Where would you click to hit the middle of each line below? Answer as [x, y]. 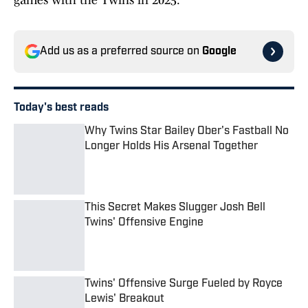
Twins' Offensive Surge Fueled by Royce [184, 284]
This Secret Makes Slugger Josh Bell [175, 208]
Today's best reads [61, 108]
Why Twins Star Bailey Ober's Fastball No [187, 132]
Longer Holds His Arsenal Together [171, 147]
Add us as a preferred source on [121, 52]
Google [219, 52]
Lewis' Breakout [124, 299]
